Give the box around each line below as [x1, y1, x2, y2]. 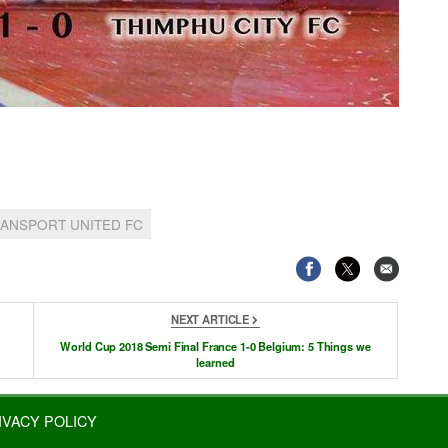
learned [196, 354, 235, 371]
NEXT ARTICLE [170, 311, 250, 328]
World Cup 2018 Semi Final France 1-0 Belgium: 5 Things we [60, 338, 371, 355]
